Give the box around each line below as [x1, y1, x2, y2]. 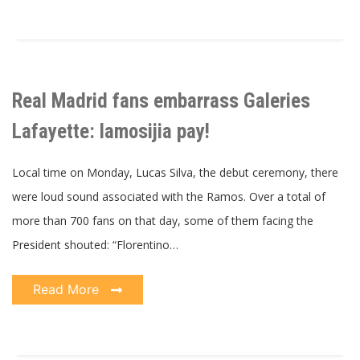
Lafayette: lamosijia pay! [12, 119, 210, 143]
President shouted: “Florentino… [12, 236, 178, 252]
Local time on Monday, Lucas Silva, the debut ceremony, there [12, 164, 338, 180]
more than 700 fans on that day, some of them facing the [12, 212, 313, 228]
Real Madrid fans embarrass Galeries [12, 88, 310, 112]
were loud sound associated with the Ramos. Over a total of [12, 188, 325, 204]
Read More [33, 280, 103, 297]
